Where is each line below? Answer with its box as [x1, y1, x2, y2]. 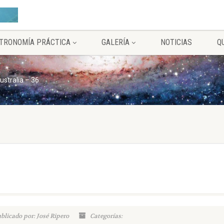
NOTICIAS [160, 37, 192, 47]
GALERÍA [101, 37, 129, 47]
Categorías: [88, 212, 122, 220]
